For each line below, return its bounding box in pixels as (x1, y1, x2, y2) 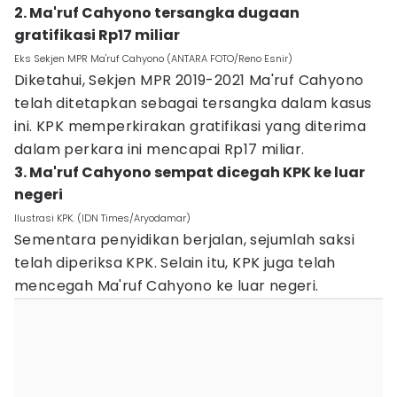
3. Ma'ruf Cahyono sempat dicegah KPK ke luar (14, 162, 365, 183)
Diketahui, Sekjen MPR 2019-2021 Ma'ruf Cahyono (14, 70, 364, 90)
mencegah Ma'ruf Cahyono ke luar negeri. (14, 276, 319, 296)
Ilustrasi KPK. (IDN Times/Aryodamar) (14, 211, 191, 225)
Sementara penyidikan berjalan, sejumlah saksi (14, 230, 354, 250)
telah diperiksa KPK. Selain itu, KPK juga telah (14, 253, 336, 273)
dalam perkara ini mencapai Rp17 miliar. (14, 139, 305, 160)
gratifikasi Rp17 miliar (14, 25, 180, 45)
